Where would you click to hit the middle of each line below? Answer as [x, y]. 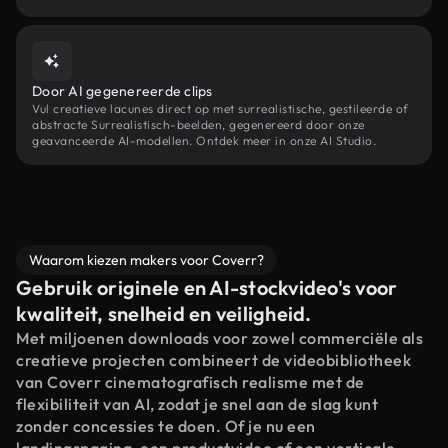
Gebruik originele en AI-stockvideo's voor [207, 287]
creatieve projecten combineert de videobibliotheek [213, 360]
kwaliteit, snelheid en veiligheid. [164, 313]
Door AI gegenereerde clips [122, 91]
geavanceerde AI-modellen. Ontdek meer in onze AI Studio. [204, 140]
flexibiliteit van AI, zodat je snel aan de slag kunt [197, 404]
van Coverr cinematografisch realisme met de [190, 382]
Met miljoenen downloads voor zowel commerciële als [219, 338]
